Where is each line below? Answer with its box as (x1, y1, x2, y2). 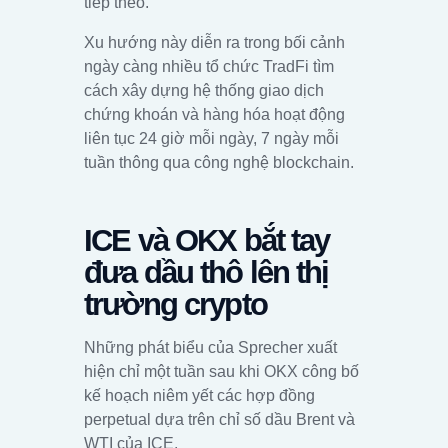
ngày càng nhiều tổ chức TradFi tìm (84, 57, 334, 75)
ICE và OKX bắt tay (84, 222, 330, 258)
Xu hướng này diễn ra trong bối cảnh (84, 33, 345, 51)
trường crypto (84, 286, 267, 322)
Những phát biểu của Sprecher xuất (84, 339, 337, 357)
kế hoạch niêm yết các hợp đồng (84, 387, 315, 405)
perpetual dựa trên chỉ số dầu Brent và (84, 411, 355, 429)
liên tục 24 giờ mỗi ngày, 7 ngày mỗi (84, 129, 339, 147)
